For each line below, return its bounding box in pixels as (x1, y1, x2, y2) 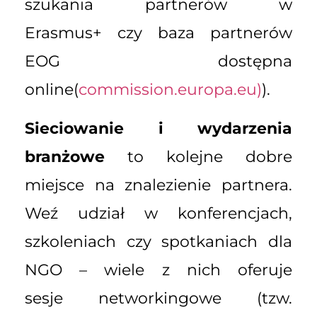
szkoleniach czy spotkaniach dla (25, 231, 292, 251)
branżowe (25, 146, 105, 166)
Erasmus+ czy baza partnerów (25, 23, 292, 43)
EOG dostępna (25, 52, 292, 71)
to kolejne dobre (105, 146, 292, 166)
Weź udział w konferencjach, (25, 203, 292, 223)
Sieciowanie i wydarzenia (25, 118, 292, 138)
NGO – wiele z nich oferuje (25, 260, 292, 279)
